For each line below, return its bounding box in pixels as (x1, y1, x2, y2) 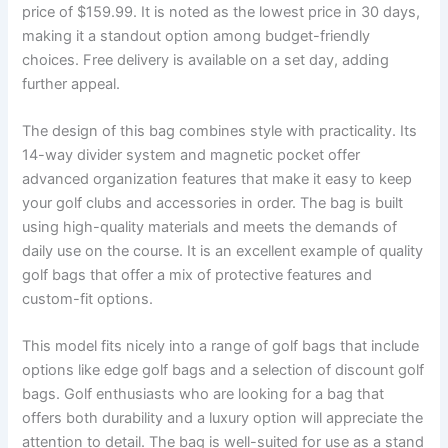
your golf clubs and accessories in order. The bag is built (22, 193, 404, 212)
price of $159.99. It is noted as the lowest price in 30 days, (22, 2, 421, 21)
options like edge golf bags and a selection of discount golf (22, 361, 425, 380)
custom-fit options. (22, 289, 154, 308)
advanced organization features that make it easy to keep (22, 169, 413, 188)
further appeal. (22, 74, 121, 93)
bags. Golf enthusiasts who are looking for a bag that (22, 385, 385, 404)
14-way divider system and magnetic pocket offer (22, 145, 361, 164)
